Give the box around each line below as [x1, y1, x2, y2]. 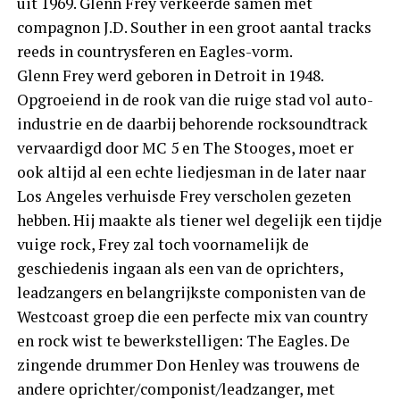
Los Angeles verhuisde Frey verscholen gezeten [16, 185, 351, 206]
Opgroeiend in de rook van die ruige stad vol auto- [16, 88, 373, 110]
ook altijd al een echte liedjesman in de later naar [16, 161, 366, 182]
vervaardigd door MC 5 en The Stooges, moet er [16, 137, 354, 158]
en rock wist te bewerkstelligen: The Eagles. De [16, 329, 350, 351]
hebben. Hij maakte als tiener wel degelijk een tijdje [16, 209, 382, 230]
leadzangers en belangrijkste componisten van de [16, 281, 366, 303]
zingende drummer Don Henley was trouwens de [16, 354, 360, 375]
